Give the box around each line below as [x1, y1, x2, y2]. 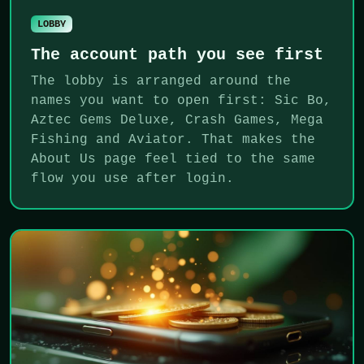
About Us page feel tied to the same [31, 151, 315, 167]
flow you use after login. [31, 171, 234, 186]
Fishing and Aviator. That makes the [31, 132, 315, 147]
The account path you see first [31, 45, 323, 64]
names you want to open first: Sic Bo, [31, 93, 331, 108]
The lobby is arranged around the [31, 73, 291, 89]
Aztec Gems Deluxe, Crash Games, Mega [31, 112, 323, 128]
